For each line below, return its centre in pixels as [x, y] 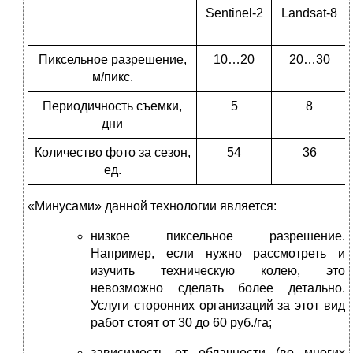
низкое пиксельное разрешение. [218, 236]
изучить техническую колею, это [218, 271]
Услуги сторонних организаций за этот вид [218, 306]
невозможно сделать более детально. [218, 288]
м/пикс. [112, 77]
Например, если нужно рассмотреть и [218, 254]
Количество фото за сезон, [112, 153]
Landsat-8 [309, 13]
